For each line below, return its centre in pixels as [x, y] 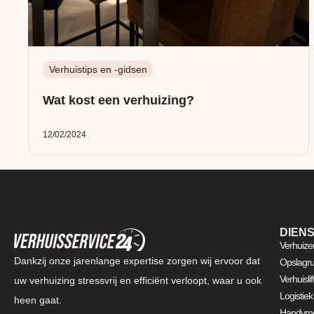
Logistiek [296, 295]
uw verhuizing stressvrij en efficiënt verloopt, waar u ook [138, 280]
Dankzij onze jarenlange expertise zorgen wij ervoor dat [137, 260]
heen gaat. [38, 300]
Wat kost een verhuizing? [118, 100]
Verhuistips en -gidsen [98, 69]
